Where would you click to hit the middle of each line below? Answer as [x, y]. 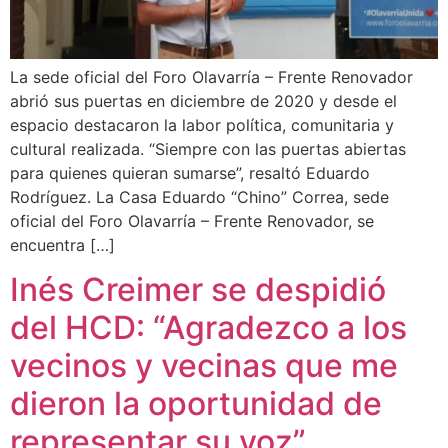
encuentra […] [62, 245]
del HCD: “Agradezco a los [208, 328]
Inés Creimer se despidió [198, 290]
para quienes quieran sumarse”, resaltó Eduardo [190, 173]
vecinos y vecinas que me [204, 366]
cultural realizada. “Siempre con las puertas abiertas [208, 149]
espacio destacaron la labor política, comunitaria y [202, 125]
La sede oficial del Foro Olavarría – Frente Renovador [211, 77]
